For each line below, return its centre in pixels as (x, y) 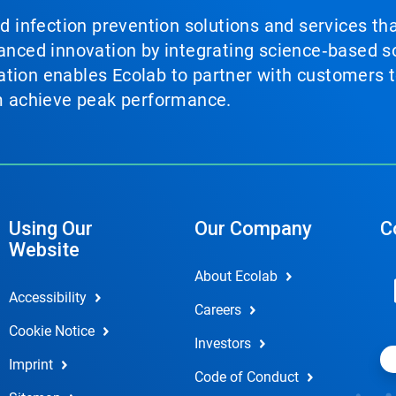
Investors (222, 343)
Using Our (50, 228)
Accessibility (47, 297)
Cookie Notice (51, 331)
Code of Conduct (246, 377)
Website (44, 250)
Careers (217, 310)
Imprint (30, 365)
